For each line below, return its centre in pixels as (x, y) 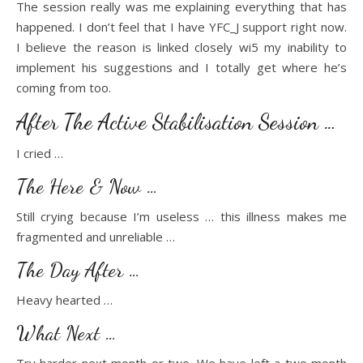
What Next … (66, 333)
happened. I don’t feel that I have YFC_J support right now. (181, 27)
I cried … (40, 153)
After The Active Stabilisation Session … (176, 122)
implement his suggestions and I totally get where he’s (181, 67)
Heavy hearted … (64, 300)
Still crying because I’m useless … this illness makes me (181, 216)
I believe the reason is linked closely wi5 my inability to (181, 47)
